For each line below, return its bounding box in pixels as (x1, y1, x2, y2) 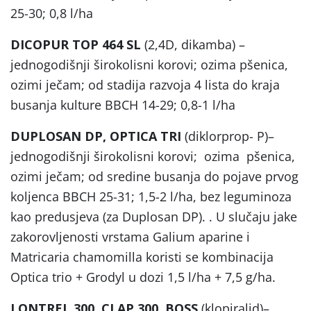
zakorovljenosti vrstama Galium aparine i (10, 228, 250, 245)
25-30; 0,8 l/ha (10, 4, 93, 22)
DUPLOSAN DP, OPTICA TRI (10, 127, 181, 144)
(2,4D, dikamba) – (141, 35, 245, 53)
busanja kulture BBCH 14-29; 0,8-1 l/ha (10, 96, 235, 113)
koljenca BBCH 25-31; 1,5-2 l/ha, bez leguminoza (10, 187, 292, 205)
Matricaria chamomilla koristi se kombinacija (10, 248, 274, 265)
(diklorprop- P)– (181, 127, 274, 144)
